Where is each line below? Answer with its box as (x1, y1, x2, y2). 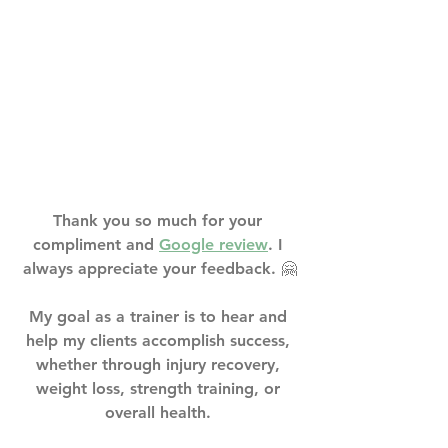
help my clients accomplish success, (25, 330, 295, 350)
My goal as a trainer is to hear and (28, 306, 292, 326)
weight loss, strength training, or (35, 378, 285, 398)
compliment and (33, 234, 159, 254)
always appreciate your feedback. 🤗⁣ (23, 258, 297, 278)
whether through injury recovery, (35, 354, 285, 374)
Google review (159, 234, 268, 254)
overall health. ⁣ (104, 402, 216, 422)
